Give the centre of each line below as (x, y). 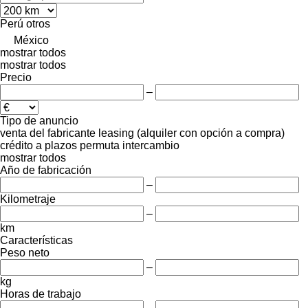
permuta (100, 145)
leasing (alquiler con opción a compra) (191, 133)
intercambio (151, 145)
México (31, 40)
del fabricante (63, 133)
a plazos (56, 145)
